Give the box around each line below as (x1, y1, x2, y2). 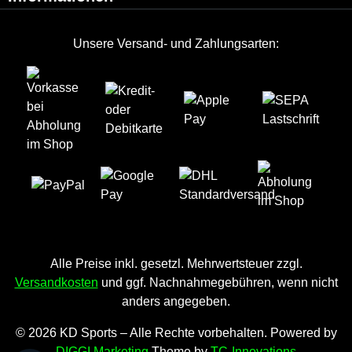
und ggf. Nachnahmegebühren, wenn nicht (97, 276, 338, 289)
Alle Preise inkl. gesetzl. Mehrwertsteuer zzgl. (49, 257, 302, 270)
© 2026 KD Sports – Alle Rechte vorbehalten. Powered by (15, 326, 337, 339)
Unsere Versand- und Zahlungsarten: (73, 37, 279, 50)
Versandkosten (14, 276, 98, 289)
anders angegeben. (122, 295, 230, 308)
